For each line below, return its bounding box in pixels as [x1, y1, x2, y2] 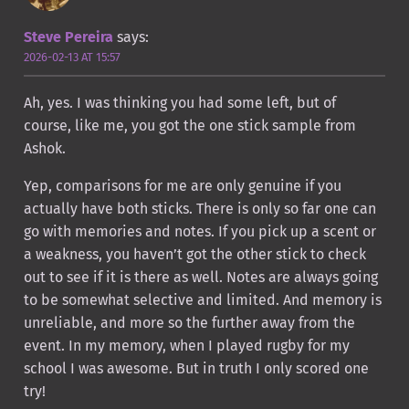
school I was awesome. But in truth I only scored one [23, 360, 369, 378]
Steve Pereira [23, 27, 113, 46]
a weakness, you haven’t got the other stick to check [23, 246, 366, 264]
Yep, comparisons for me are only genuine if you [23, 177, 341, 195]
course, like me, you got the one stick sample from [23, 117, 356, 135]
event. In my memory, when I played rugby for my [23, 337, 350, 355]
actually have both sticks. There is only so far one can [23, 200, 376, 218]
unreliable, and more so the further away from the [23, 314, 355, 332]
